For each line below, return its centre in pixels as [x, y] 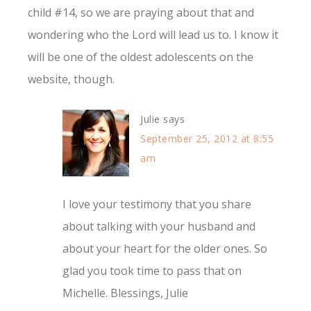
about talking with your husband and [159, 227]
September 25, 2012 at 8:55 [207, 139]
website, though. [71, 79]
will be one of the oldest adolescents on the [141, 57]
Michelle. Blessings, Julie [125, 293]
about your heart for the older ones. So [165, 249]
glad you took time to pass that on [152, 271]
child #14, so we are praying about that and [141, 13]
